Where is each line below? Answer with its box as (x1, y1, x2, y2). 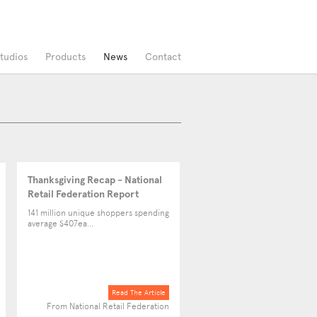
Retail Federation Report (28, 188, 139, 200)
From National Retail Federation (47, 301, 169, 311)
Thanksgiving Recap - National (28, 174, 162, 185)
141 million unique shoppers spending (28, 208, 169, 218)
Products (45, 51, 86, 62)
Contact (145, 51, 181, 62)
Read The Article (112, 289, 166, 296)
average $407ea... (28, 219, 93, 229)
